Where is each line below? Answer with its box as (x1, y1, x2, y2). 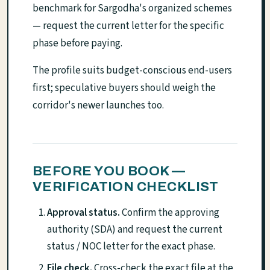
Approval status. (47, 206, 120, 221)
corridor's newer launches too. (33, 98, 164, 113)
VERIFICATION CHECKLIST (33, 179, 219, 195)
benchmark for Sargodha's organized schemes (33, 1, 232, 16)
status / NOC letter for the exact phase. (47, 239, 215, 254)
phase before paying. (33, 36, 122, 51)
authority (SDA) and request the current (47, 222, 222, 237)
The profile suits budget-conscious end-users (33, 63, 232, 78)
